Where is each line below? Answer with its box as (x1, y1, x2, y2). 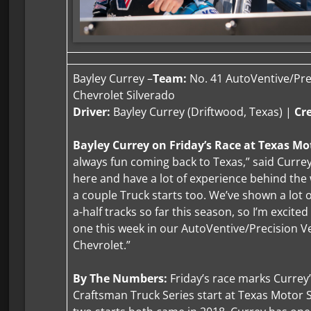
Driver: (73, 104, 111, 120)
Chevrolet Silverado (73, 87, 176, 103)
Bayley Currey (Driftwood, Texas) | (110, 104, 295, 120)
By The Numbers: (73, 271, 168, 287)
